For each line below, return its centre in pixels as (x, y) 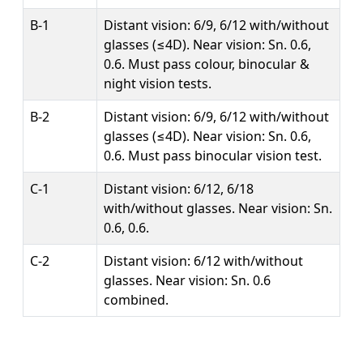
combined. (136, 299)
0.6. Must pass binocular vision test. (213, 155)
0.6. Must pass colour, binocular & (207, 64)
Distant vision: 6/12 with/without (203, 261)
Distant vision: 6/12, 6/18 (179, 188)
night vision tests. (158, 83)
